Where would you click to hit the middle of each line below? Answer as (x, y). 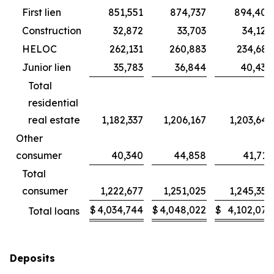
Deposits (32, 258)
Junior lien (46, 67)
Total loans (54, 211)
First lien (42, 12)
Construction (52, 31)
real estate (54, 120)
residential (53, 103)
